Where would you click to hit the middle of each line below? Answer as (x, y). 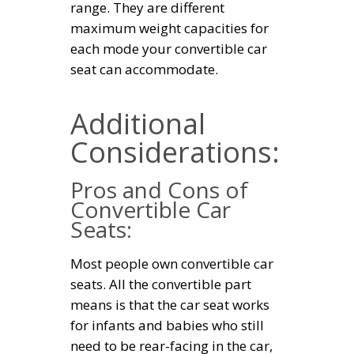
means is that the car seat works (170, 304)
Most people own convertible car (172, 263)
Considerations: (175, 152)
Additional (138, 123)
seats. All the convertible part (161, 284)
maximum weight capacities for (169, 28)
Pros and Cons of (159, 190)
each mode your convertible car (169, 48)
